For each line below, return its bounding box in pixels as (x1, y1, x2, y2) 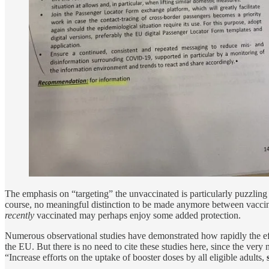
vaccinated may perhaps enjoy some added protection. (34, 210, 243, 221)
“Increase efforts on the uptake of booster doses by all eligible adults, (5, 252, 267, 263)
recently (5, 210, 34, 221)
